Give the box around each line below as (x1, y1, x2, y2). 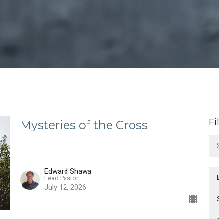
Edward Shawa (44, 166, 91, 175)
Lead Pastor (44, 174, 78, 182)
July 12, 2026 (44, 182, 86, 192)
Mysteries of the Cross (20, 118, 148, 132)
